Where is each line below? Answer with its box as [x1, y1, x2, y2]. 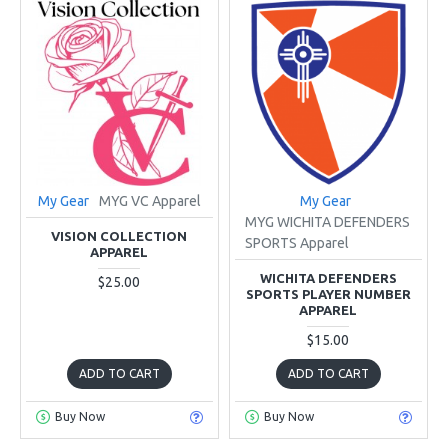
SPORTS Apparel [244, 234, 349, 251]
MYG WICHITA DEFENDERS [244, 213, 410, 230]
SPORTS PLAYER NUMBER [245, 286, 411, 301]
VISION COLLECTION [51, 228, 188, 243]
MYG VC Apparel [98, 192, 201, 209]
